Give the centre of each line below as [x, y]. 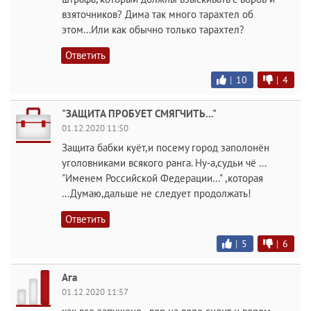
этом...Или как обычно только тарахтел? [153, 30]
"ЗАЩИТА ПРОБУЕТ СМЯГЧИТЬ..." [139, 114]
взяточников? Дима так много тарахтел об [158, 14]
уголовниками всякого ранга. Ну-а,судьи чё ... [164, 163]
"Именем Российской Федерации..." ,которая [162, 178]
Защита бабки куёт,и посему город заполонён [166, 148]
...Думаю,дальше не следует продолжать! [157, 193]
